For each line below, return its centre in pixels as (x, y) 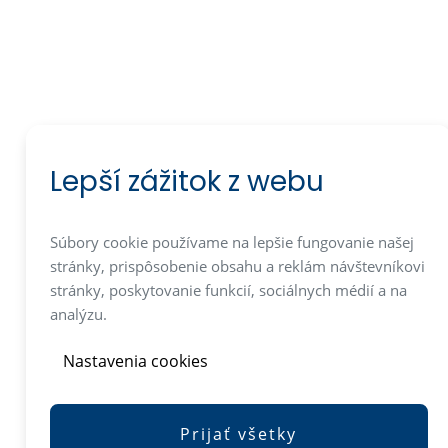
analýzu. (78, 314)
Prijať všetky (239, 434)
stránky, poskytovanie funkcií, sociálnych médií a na (228, 290)
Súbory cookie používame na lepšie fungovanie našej (232, 242)
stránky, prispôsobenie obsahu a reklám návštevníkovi (237, 266)
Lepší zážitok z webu (187, 181)
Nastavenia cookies (135, 361)
